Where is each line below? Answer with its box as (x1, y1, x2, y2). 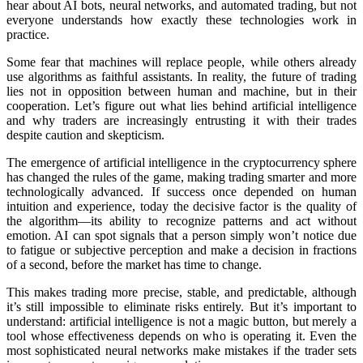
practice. (6, 27, 49, 41)
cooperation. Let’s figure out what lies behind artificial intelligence (6, 98, 357, 113)
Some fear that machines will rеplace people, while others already (6, 54, 357, 69)
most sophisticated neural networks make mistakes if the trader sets (6, 343, 357, 357)
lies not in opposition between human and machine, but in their (6, 83, 357, 98)
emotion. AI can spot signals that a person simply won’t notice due (6, 228, 357, 242)
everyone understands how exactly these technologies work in (6, 12, 357, 27)
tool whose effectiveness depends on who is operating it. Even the (6, 328, 357, 343)
